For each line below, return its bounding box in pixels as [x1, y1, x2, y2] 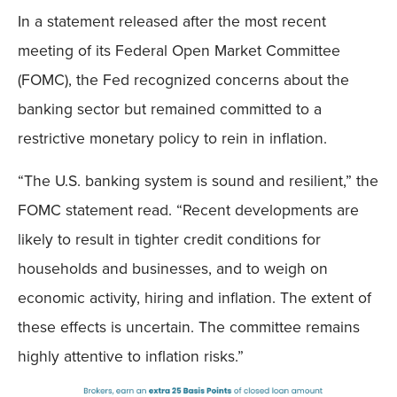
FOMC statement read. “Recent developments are [18, 198, 359, 222]
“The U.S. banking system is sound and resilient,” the [18, 168, 378, 192]
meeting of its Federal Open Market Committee [18, 39, 340, 63]
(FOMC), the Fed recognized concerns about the [18, 68, 349, 92]
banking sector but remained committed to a [18, 97, 322, 121]
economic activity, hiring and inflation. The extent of [18, 285, 371, 309]
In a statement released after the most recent [18, 10, 326, 34]
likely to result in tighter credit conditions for [18, 227, 321, 251]
